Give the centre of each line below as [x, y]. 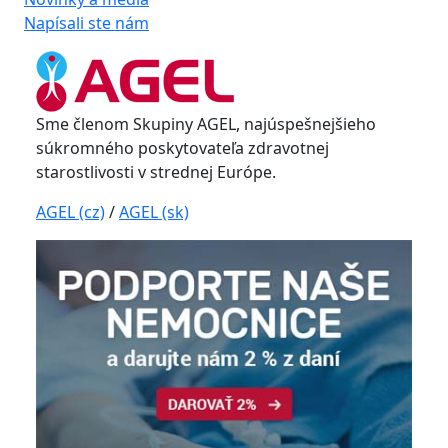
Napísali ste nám [86, 23]
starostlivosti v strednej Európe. [156, 172]
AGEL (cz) [70, 212]
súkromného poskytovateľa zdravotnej [182, 148]
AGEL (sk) [154, 212]
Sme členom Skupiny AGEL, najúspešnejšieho [206, 124]
